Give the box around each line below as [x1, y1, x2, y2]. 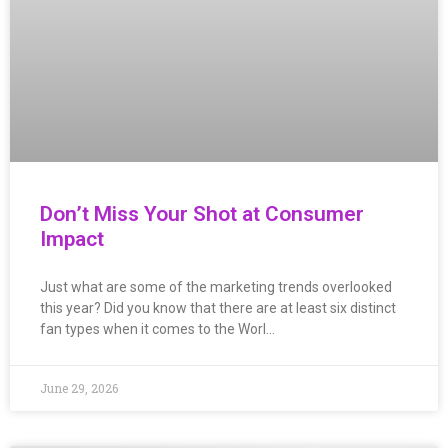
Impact [40, 226, 104, 251]
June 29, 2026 [40, 379, 118, 396]
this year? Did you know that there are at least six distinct [40, 299, 396, 316]
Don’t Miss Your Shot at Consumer [40, 201, 364, 226]
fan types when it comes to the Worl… [40, 320, 275, 337]
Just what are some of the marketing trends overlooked [40, 278, 392, 295]
